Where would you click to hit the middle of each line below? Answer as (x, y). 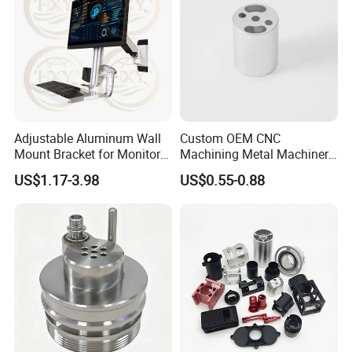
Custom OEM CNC (230, 139)
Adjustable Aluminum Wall (88, 139)
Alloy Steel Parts (225, 170)
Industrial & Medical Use (81, 170)
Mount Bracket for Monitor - (91, 154)
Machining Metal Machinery (257, 154)
